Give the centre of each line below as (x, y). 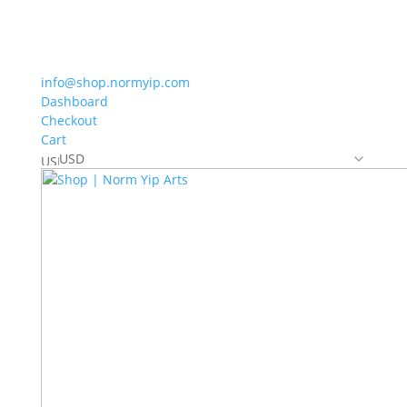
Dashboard (74, 101)
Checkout (69, 120)
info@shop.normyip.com (115, 82)
